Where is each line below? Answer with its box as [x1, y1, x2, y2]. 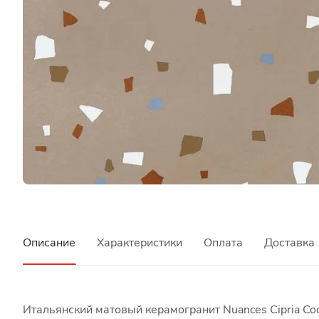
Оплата [204, 234, 243, 251]
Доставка [264, 234, 315, 251]
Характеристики [97, 234, 182, 251]
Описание [23, 234, 75, 251]
